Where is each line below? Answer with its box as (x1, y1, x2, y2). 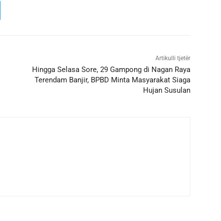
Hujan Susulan (143, 86, 190, 95)
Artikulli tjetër (155, 55, 190, 62)
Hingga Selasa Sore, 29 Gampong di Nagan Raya (32, 65, 190, 74)
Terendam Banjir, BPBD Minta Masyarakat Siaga (34, 75, 190, 85)
